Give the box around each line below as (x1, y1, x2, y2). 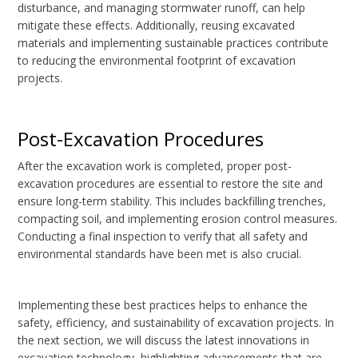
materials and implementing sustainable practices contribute (18, 35, 329, 51)
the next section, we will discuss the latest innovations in (18, 332, 310, 348)
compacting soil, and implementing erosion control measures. (18, 211, 338, 227)
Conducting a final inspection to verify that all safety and (18, 229, 308, 245)
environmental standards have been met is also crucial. (18, 246, 302, 262)
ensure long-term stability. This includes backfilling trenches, (18, 193, 327, 209)
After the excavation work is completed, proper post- (18, 158, 292, 174)
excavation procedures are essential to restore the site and (18, 176, 324, 192)
